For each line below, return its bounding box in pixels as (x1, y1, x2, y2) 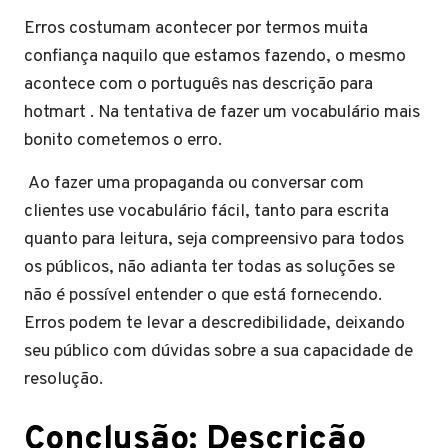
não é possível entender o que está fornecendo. (24, 283, 382, 307)
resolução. (24, 367, 103, 391)
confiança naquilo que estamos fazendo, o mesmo (24, 44, 406, 68)
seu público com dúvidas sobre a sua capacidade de (24, 339, 413, 363)
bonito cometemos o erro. (24, 128, 222, 152)
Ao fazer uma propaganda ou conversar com (24, 171, 364, 195)
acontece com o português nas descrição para (24, 72, 373, 96)
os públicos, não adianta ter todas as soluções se (24, 255, 395, 279)
